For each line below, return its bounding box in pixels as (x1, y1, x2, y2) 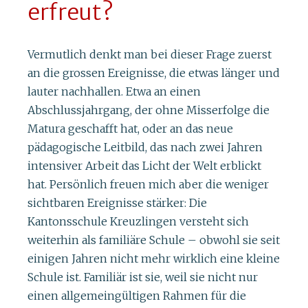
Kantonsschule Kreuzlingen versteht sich (27, 214, 249, 228)
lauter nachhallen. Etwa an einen (27, 84, 201, 98)
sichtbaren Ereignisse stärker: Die (27, 195, 207, 210)
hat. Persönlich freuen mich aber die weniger (27, 177, 269, 191)
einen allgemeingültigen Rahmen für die (27, 288, 246, 302)
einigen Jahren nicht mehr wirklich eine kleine (27, 251, 280, 265)
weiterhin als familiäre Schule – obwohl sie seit (27, 232, 280, 247)
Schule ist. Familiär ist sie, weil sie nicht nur (27, 269, 258, 284)
